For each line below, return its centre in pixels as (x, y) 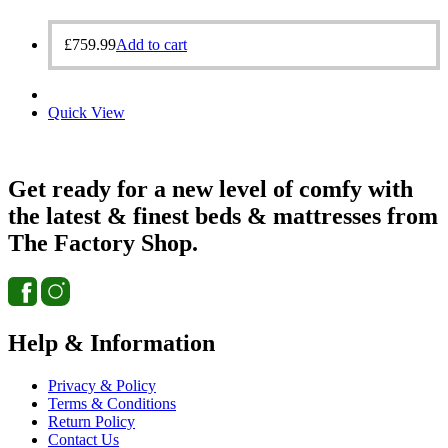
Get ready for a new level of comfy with (210, 189)
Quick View (86, 113)
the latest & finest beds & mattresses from (223, 216)
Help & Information (111, 342)
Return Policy (91, 421)
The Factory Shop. (103, 243)
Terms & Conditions (112, 403)
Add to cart (151, 45)
